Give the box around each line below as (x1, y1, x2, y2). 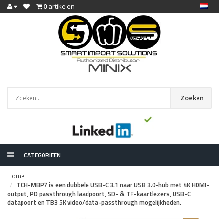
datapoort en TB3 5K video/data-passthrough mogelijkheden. (7, 197, 181, 207)
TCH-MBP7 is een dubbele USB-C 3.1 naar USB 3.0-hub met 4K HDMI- (16, 180, 209, 190)
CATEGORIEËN (24, 151, 61, 160)
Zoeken (180, 93, 204, 102)
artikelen (47, 2, 75, 11)
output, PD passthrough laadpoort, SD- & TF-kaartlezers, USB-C (7, 189, 191, 198)
